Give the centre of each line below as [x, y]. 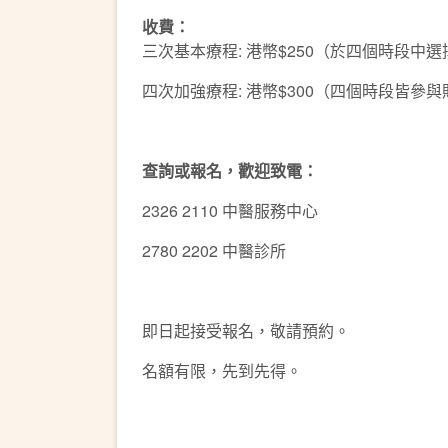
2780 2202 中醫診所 [214, 250]
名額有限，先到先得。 [222, 370]
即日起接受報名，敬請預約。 [246, 330]
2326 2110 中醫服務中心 [230, 210]
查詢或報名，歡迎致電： [230, 170]
